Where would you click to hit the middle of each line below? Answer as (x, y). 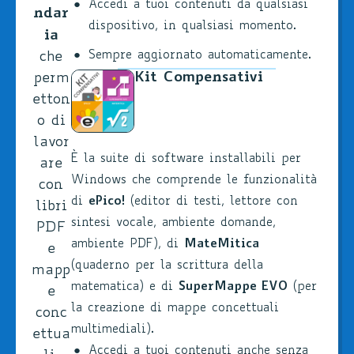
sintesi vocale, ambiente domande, (173, 223)
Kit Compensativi (198, 77)
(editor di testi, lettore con (211, 201)
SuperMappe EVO (233, 287)
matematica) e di (124, 287)
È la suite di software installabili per (186, 159)
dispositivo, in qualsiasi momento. (192, 26)
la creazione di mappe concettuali (175, 308)
